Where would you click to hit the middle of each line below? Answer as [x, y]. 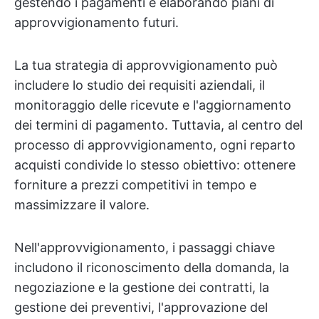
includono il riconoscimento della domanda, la [152, 267]
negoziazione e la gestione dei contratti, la [142, 287]
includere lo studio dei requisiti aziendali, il [140, 85]
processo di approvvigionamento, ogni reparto [155, 145]
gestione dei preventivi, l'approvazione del [141, 307]
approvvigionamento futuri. [96, 22]
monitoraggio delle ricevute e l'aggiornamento [153, 105]
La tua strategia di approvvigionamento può [146, 65]
